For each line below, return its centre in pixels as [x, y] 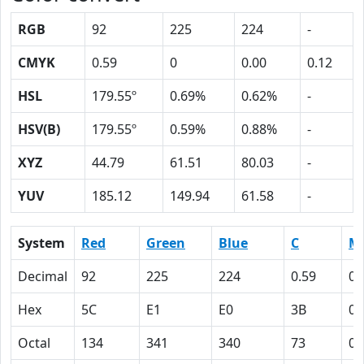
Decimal [43, 276]
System [41, 243]
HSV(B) [39, 129]
